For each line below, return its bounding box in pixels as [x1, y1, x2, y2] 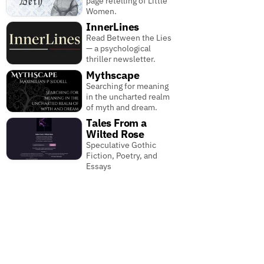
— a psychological [86, 43, 151, 54]
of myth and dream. [86, 101, 158, 113]
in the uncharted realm [86, 91, 170, 102]
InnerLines [86, 20, 140, 34]
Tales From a [86, 115, 147, 130]
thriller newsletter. [86, 54, 156, 65]
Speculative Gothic [86, 139, 157, 150]
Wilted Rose [86, 127, 144, 141]
